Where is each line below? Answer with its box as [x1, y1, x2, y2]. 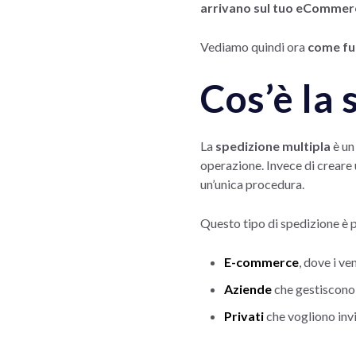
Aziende [224, 281, 272, 296]
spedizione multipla [215, 137, 333, 153]
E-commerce [224, 253, 299, 269]
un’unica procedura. [200, 176, 304, 192]
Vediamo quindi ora [200, 38, 308, 54]
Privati [224, 308, 264, 323]
